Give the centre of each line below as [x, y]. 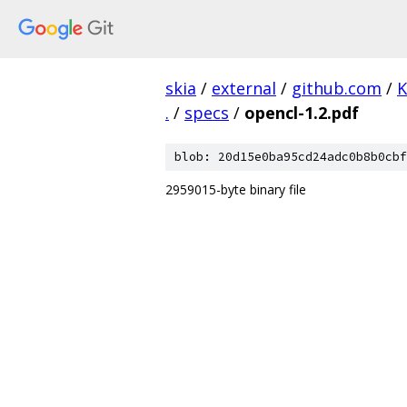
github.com [337, 88]
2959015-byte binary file [236, 189]
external [244, 88]
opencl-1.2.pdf [302, 113]
